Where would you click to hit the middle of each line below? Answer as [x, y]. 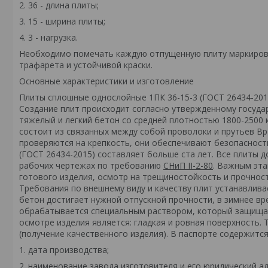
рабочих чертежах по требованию [91, 165]
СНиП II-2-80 [188, 165]
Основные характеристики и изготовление [106, 81]
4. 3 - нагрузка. [48, 37]
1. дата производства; [64, 250]
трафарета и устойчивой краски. [86, 65]
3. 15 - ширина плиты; [62, 21]
